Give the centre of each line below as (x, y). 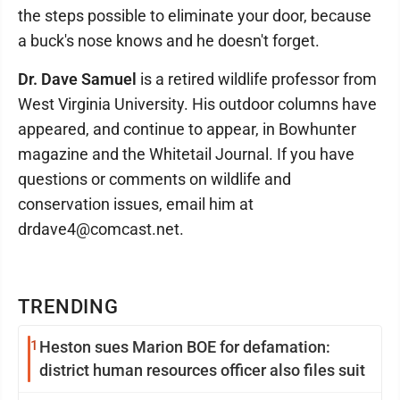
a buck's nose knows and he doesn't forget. (169, 41)
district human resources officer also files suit (202, 370)
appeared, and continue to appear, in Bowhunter (187, 129)
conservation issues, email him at (136, 204)
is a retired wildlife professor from (257, 79)
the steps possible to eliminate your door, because (195, 16)
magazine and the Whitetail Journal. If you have (186, 154)
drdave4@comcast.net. (101, 229)
